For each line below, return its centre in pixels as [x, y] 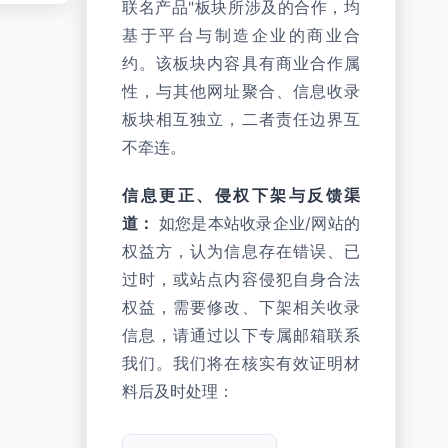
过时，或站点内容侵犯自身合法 [241, 279]
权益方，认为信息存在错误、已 [241, 251]
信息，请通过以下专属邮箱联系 [241, 335]
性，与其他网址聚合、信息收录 [241, 91]
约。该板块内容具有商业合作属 [241, 63]
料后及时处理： [178, 391]
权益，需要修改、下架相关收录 [241, 307]
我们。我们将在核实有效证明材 [241, 363]
